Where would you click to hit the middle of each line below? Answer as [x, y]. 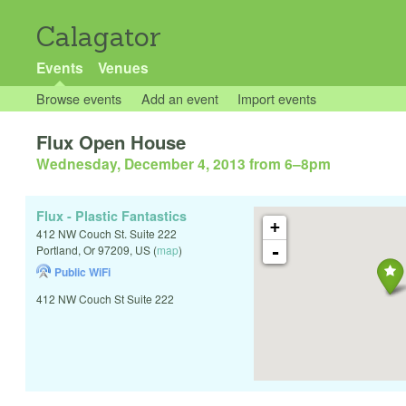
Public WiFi [82, 272]
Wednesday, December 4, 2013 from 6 [164, 164]
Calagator [99, 37]
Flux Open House [111, 142]
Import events [277, 98]
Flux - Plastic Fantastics [111, 216]
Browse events [79, 98]
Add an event [179, 98]
